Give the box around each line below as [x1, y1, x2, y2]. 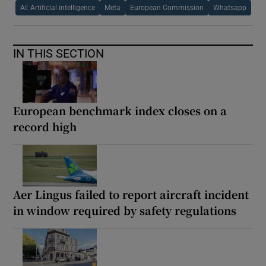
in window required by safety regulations [13, 202, 237, 218]
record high [13, 118, 77, 134]
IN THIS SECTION [13, 47, 104, 59]
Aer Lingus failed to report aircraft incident [13, 186, 249, 202]
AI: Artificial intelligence [20, 4, 95, 11]
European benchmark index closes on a [13, 102, 227, 118]
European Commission [129, 4, 204, 11]
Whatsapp [213, 4, 246, 11]
